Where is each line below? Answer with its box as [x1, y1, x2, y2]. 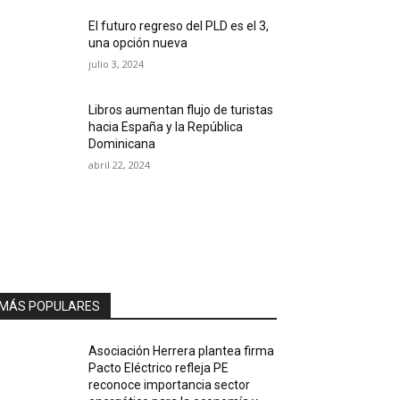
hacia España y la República [88, 120, 244, 135]
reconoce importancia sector [88, 378, 251, 393]
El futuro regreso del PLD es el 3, [88, 19, 270, 33]
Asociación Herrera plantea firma [88, 344, 275, 359]
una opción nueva [88, 36, 191, 50]
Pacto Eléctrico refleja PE [88, 361, 229, 376]
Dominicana [88, 137, 156, 152]
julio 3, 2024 [88, 57, 145, 71]
